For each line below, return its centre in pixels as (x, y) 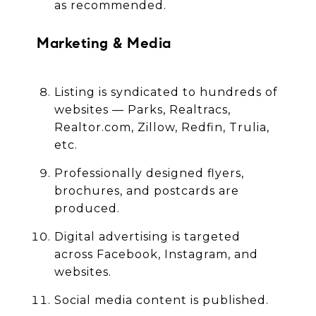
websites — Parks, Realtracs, (142, 110)
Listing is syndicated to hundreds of (166, 92)
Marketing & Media (104, 43)
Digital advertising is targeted (147, 237)
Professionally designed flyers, (149, 174)
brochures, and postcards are (146, 191)
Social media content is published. (161, 300)
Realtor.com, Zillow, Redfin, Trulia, (162, 128)
